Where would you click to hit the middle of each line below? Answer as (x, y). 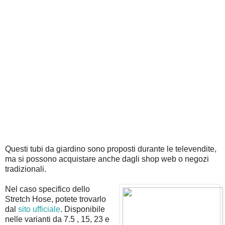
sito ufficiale (39, 209)
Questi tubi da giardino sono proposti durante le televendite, (111, 149)
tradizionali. (26, 169)
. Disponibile (83, 209)
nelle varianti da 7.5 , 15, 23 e (57, 219)
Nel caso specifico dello (47, 189)
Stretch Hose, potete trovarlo (55, 199)
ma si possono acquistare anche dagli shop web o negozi (107, 159)
